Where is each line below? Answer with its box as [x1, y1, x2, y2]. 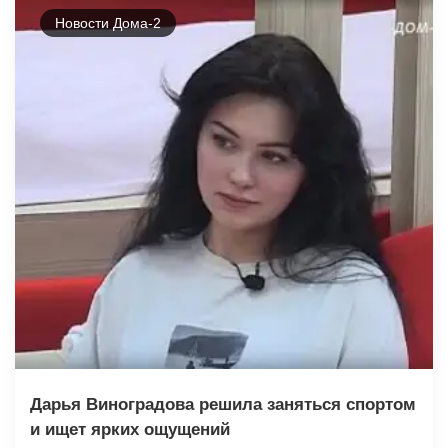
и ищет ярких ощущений [30, 420, 230, 440]
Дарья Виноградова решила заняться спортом [30, 395, 416, 415]
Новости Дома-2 [55, 15, 161, 32]
